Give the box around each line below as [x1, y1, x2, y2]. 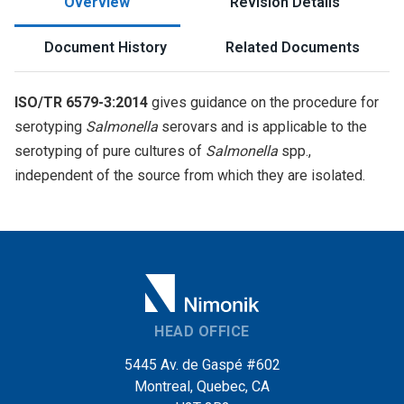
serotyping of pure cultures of [14, 142, 206, 160]
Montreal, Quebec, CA [134, 378, 270, 395]
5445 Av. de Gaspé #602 [124, 356, 280, 373]
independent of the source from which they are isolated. [14, 167, 365, 184]
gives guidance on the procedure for [148, 94, 379, 111]
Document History [43, 39, 167, 56]
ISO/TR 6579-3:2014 [14, 94, 148, 111]
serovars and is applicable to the [158, 118, 367, 135]
